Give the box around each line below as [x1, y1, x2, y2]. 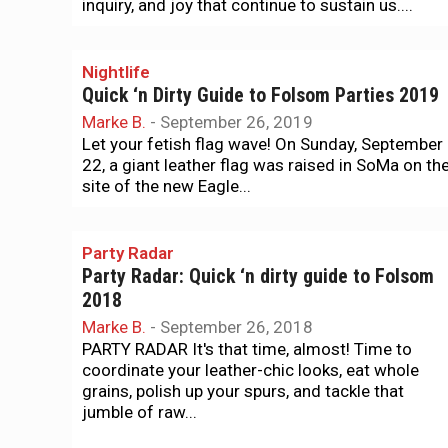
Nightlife [82, 62, 150, 82]
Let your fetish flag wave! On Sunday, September [82, 134, 443, 154]
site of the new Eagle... [82, 176, 251, 196]
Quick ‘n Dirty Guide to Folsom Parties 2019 [82, 84, 439, 107]
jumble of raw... [82, 402, 197, 422]
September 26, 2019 [160, 112, 313, 132]
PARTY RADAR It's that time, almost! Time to [82, 339, 412, 359]
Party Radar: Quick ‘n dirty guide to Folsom [82, 265, 434, 288]
